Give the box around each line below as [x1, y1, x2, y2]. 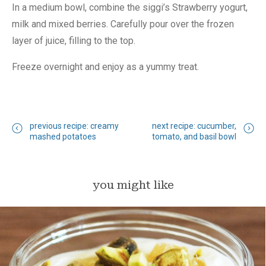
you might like [92, 178, 174, 192]
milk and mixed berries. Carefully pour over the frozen [12, 18, 234, 30]
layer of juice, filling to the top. [12, 35, 135, 46]
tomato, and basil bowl [152, 132, 236, 141]
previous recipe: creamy [30, 121, 119, 131]
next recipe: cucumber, [152, 121, 236, 131]
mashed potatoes [30, 132, 96, 141]
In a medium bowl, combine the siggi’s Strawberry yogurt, [12, 2, 248, 13]
